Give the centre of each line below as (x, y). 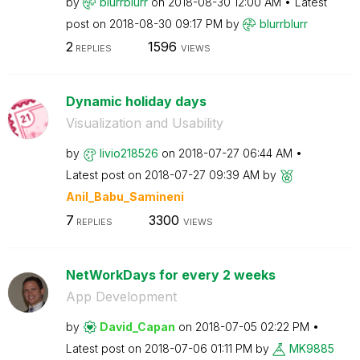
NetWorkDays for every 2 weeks (170, 274)
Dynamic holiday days (136, 101)
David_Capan (137, 326)
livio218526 (129, 153)
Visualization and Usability (144, 123)
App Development (121, 296)
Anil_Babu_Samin (116, 196)
